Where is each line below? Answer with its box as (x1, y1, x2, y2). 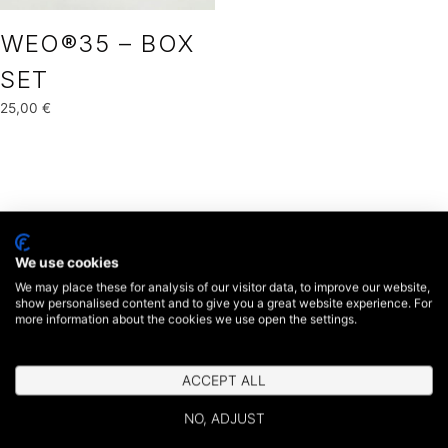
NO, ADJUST (183, 410, 265, 427)
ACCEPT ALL (182, 372, 266, 389)
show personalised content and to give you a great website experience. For (15, 295, 432, 311)
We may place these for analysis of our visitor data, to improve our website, (15, 279, 430, 295)
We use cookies (15, 254, 119, 271)
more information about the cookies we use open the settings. (15, 311, 357, 327)
